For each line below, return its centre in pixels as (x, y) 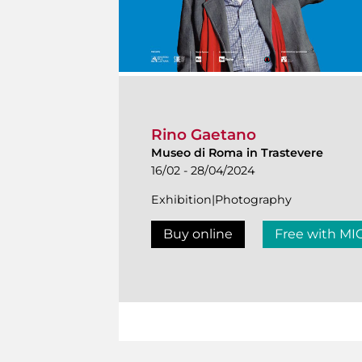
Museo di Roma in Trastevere (237, 153)
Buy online (198, 234)
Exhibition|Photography (221, 200)
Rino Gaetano (204, 135)
